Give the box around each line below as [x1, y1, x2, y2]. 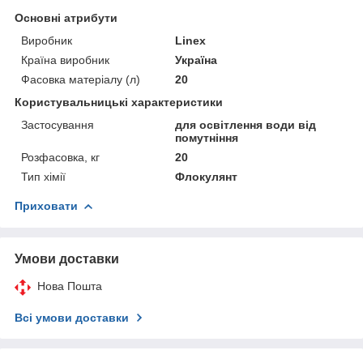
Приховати [15, 199, 78, 212]
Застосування [21, 117, 94, 131]
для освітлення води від [175, 117, 317, 131]
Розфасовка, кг [21, 150, 100, 164]
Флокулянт [175, 169, 238, 183]
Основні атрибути [15, 11, 117, 24]
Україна [175, 53, 218, 66]
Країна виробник [21, 53, 109, 66]
